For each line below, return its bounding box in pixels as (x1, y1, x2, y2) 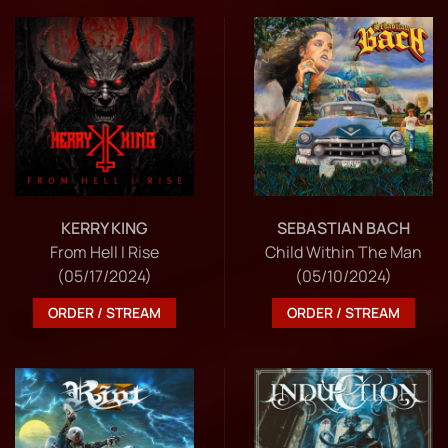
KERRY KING (61, 216, 148, 239)
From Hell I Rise (50, 240, 159, 263)
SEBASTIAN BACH (277, 216, 410, 239)
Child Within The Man (265, 240, 422, 263)
